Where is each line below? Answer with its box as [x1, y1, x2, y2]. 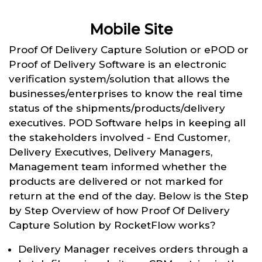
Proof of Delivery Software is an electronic [9, 58, 226, 70]
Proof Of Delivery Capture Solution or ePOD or [9, 43, 249, 56]
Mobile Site [89, 20, 173, 38]
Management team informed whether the [9, 160, 227, 173]
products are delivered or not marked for [9, 175, 223, 187]
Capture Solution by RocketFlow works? [9, 219, 216, 231]
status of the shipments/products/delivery [9, 102, 225, 114]
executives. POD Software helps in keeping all [9, 116, 246, 129]
